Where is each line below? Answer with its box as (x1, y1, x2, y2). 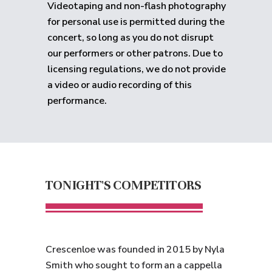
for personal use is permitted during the (47, 15, 225, 29)
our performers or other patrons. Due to (47, 47, 223, 60)
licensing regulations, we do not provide (47, 63, 226, 76)
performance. (47, 94, 107, 107)
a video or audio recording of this (47, 78, 192, 92)
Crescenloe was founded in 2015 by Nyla (46, 243, 225, 256)
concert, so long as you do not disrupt (47, 31, 214, 44)
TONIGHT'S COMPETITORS (46, 177, 202, 193)
